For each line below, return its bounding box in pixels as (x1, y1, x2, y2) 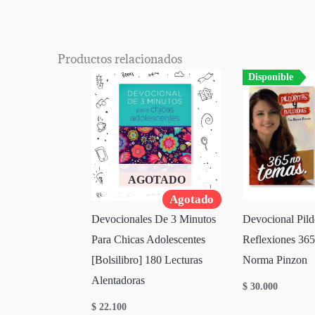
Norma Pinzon (243, 254, 308, 266)
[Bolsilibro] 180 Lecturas (91, 254, 202, 266)
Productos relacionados (58, 51, 182, 67)
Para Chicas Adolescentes (91, 233, 205, 246)
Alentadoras (91, 274, 145, 287)
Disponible (248, 72, 294, 83)
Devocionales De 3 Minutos (91, 213, 216, 226)
